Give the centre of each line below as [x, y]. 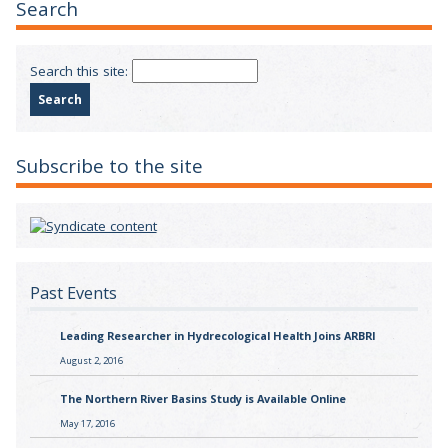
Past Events [73, 292]
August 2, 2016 [91, 361]
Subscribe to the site [109, 166]
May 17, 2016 [87, 423]
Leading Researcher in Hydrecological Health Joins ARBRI [217, 336]
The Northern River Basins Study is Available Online [202, 398]
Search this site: [80, 70]
